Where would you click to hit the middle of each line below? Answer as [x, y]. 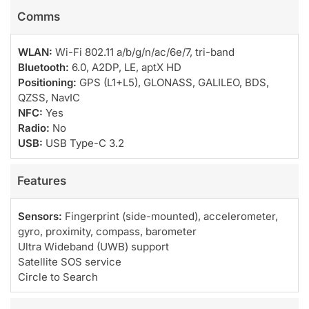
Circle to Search [58, 277]
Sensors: [40, 216]
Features [42, 180]
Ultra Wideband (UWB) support [93, 246]
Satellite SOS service [70, 261]
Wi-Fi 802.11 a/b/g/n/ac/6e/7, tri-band [143, 52]
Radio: [34, 128]
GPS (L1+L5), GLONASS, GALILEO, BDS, [173, 82]
